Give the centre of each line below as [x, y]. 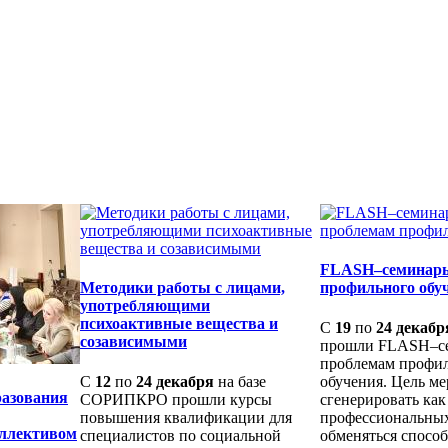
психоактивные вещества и [179, 324]
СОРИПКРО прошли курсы [176, 399]
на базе [240, 381]
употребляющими [145, 306]
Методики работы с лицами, [182, 288]
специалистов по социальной [180, 435]
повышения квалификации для [186, 417]
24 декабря [175, 381]
